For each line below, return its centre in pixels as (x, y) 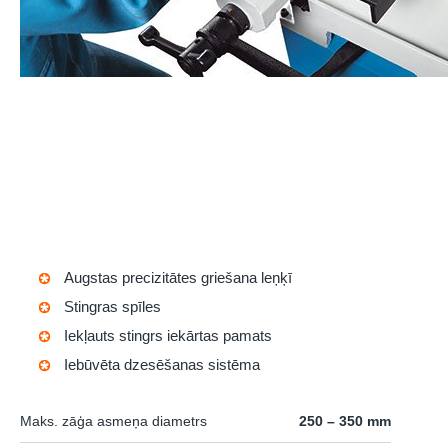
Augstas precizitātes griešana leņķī (178, 277)
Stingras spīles (112, 306)
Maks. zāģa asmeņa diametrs (113, 421)
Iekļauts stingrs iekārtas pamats (168, 335)
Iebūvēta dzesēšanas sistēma (162, 364)
